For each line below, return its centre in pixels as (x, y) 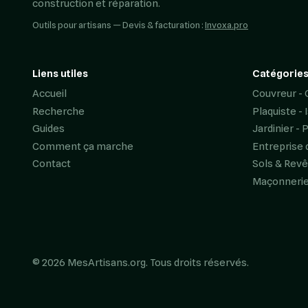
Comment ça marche (83, 146)
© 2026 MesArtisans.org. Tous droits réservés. (141, 263)
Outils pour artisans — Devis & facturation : (119, 25)
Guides (48, 129)
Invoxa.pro (227, 25)
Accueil (49, 93)
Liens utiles (60, 73)
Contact (52, 164)
